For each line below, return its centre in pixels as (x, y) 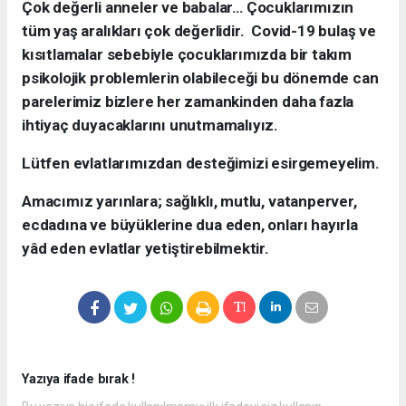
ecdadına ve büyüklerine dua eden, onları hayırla (190, 225)
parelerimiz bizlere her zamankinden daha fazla (188, 102)
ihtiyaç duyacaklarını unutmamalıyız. (150, 126)
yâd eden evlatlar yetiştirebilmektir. (145, 249)
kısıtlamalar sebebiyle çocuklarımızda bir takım (187, 55)
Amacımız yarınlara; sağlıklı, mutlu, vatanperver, (189, 202)
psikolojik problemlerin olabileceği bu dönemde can (200, 78)
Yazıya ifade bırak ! (79, 380)
